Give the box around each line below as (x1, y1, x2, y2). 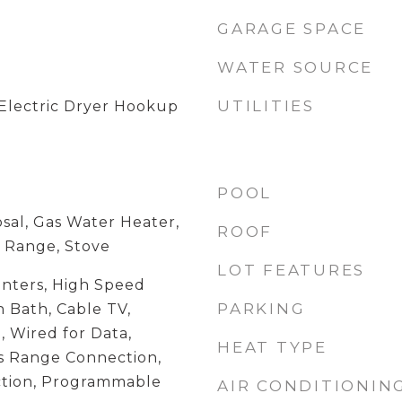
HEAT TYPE (217, 338, 328, 356)
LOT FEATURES (217, 261, 365, 279)
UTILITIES (217, 97, 315, 115)
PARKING (217, 300, 306, 318)
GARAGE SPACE (217, 20, 366, 38)
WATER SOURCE (217, 58, 373, 76)
